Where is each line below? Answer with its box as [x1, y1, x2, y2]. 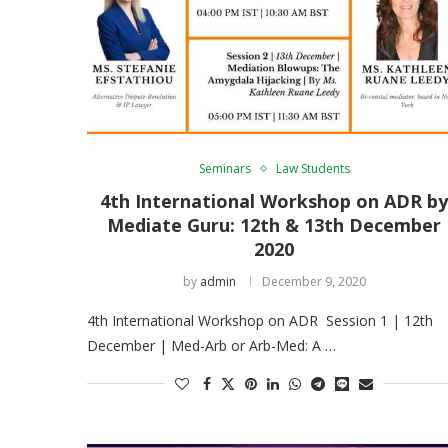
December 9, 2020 [261, 272, 366, 290]
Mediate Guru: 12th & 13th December [107, 212, 442, 237]
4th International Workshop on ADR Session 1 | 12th [87, 310, 433, 330]
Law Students [275, 159, 350, 177]
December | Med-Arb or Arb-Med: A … [87, 335, 336, 355]
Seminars [198, 159, 251, 177]
